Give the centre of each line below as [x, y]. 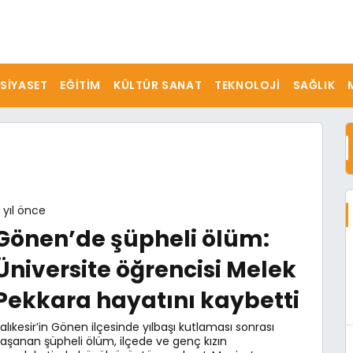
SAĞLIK [314, 85]
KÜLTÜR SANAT [158, 85]
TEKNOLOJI [247, 85]
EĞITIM [81, 85]
